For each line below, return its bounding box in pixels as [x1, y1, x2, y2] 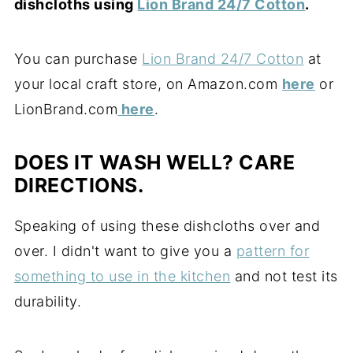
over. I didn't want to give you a [13, 243, 236, 260]
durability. [13, 293, 82, 310]
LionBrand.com [13, 101, 118, 118]
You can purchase [13, 50, 143, 68]
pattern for [236, 243, 310, 260]
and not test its [230, 268, 338, 285]
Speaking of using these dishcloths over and [13, 217, 321, 235]
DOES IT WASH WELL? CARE [13, 150, 295, 175]
